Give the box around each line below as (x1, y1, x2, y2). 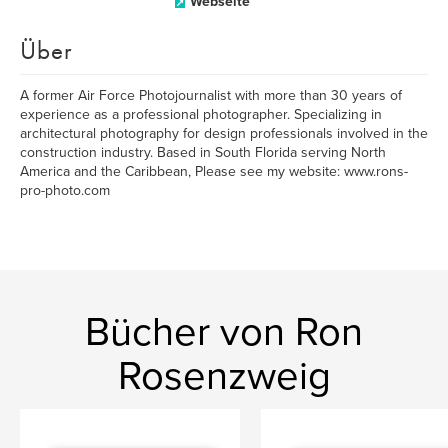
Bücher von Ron (85, 308, 363, 356)
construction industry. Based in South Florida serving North (20, 144, 386, 161)
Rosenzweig (117, 352, 331, 400)
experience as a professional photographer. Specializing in (20, 106, 382, 123)
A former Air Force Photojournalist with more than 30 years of (20, 87, 402, 104)
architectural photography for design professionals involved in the (20, 125, 428, 142)
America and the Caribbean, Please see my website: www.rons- (20, 163, 408, 180)
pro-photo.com (20, 182, 110, 199)
